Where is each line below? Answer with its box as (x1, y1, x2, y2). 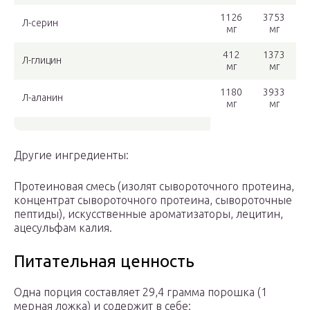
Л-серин (22, 17, 58, 29)
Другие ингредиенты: (14, 149, 129, 162)
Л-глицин (22, 55, 62, 66)
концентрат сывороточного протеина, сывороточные (14, 194, 292, 207)
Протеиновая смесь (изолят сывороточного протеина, (14, 180, 294, 193)
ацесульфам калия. (14, 221, 112, 235)
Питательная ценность (14, 252, 194, 271)
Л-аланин (22, 92, 63, 104)
